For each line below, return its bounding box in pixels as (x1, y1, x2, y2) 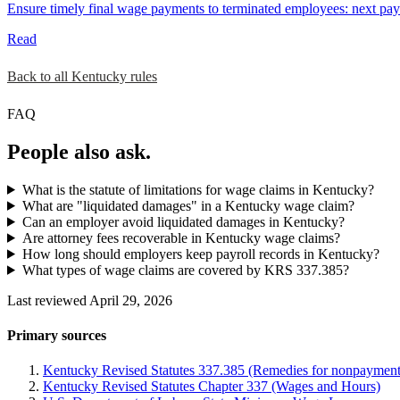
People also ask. (7, 139, 151, 163)
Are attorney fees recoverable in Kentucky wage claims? (21, 229, 340, 246)
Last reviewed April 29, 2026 (7, 292, 172, 308)
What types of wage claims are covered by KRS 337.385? (21, 262, 349, 278)
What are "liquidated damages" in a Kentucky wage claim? (21, 197, 354, 213)
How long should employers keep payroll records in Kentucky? (21, 246, 379, 262)
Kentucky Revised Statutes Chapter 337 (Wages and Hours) (43, 379, 380, 395)
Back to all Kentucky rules (7, 69, 157, 85)
